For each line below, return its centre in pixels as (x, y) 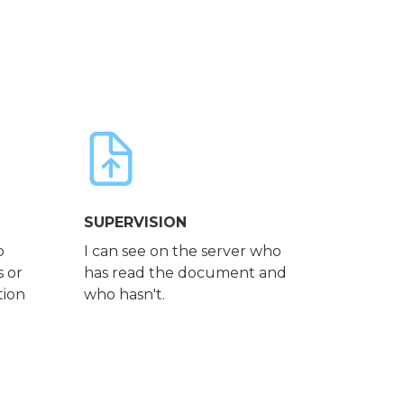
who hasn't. (125, 295)
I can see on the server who (183, 252)
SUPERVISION (136, 223)
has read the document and (186, 273)
